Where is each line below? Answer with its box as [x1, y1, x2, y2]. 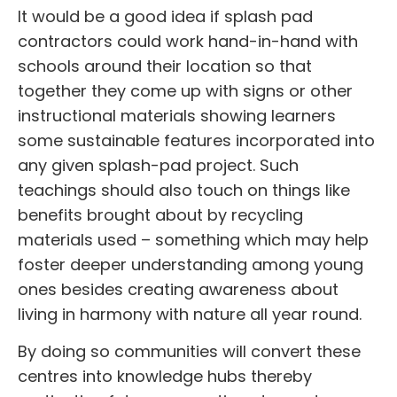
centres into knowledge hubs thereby [18, 365, 312, 388]
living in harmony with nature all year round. [18, 302, 362, 325]
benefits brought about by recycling [18, 203, 303, 226]
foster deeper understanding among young [18, 253, 363, 276]
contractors [18, 29, 113, 52]
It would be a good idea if [18, 4, 224, 27]
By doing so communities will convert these [18, 340, 361, 363]
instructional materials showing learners [18, 104, 336, 127]
